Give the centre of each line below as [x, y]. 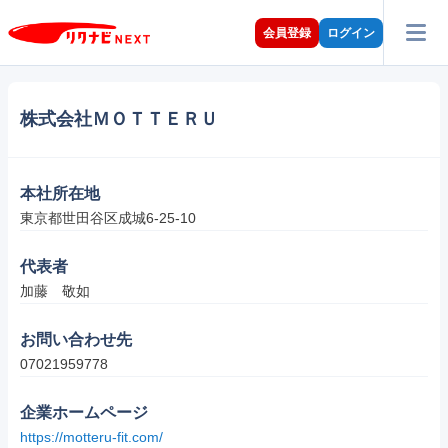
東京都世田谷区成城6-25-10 [108, 218]
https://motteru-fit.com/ [91, 437]
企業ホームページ [84, 412]
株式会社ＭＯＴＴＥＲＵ [119, 119]
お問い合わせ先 [76, 339]
